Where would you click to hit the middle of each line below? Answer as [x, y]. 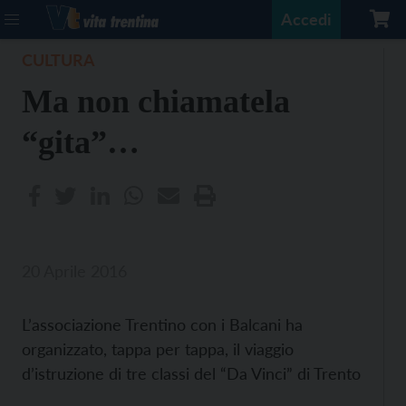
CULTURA [58, 60]
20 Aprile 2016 [74, 271]
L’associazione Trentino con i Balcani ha [162, 324]
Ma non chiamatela [156, 101]
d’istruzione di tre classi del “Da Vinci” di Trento [191, 373]
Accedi [306, 19]
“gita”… [81, 142]
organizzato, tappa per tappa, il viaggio [158, 349]
